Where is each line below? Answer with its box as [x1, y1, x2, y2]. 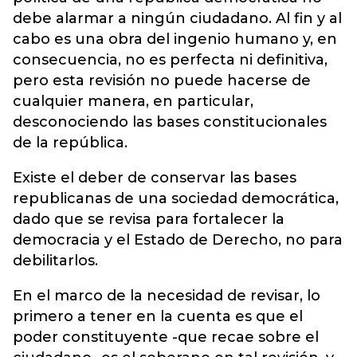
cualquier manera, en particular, [13, 92, 253, 110]
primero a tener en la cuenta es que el [13, 307, 303, 325]
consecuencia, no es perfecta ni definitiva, [13, 50, 328, 69]
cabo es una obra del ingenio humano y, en [13, 29, 337, 48]
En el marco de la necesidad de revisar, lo [13, 286, 320, 304]
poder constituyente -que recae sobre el [13, 328, 319, 346]
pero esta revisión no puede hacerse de [13, 71, 311, 89]
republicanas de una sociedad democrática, [13, 189, 339, 207]
